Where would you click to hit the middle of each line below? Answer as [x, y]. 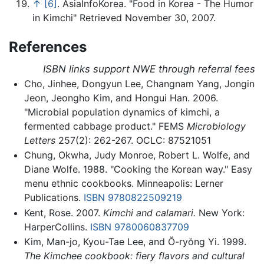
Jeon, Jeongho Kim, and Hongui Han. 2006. [121, 98]
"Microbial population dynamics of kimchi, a [122, 112]
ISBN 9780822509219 [133, 198]
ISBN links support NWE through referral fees [149, 69]
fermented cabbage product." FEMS [105, 126]
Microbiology [216, 126]
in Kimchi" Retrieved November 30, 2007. [124, 17]
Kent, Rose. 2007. [63, 212]
